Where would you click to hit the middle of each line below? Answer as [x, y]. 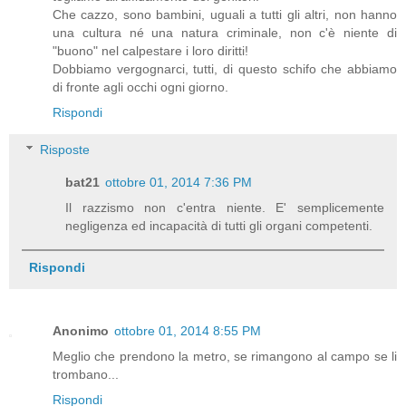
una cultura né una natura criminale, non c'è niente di [225, 32]
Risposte [65, 150]
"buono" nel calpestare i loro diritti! [150, 50]
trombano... [86, 374]
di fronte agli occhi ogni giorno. [140, 87]
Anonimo [81, 330]
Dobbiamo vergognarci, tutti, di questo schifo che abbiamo [225, 68]
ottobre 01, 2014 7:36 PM [179, 183]
